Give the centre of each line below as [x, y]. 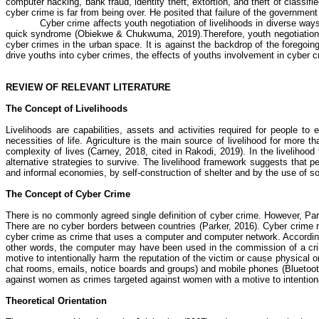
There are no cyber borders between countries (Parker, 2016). [135, 226]
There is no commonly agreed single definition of [108, 215]
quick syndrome [39, 34]
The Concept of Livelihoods [67, 109]
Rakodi [200, 151]
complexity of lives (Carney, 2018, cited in [96, 151]
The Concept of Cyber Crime [68, 194]
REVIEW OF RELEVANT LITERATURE [88, 87]
